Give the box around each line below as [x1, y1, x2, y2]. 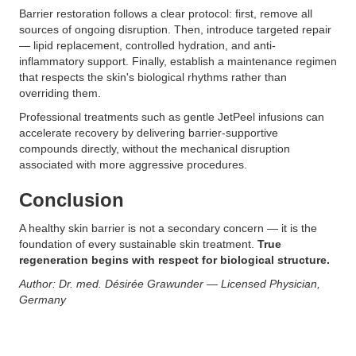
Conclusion [19, 189, 124, 211]
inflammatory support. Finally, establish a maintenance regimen [19, 55, 337, 68]
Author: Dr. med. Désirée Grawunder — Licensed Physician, [19, 277, 320, 290]
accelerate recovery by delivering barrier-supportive [19, 126, 278, 139]
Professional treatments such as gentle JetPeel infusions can [19, 110, 324, 123]
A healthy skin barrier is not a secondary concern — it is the [19, 222, 317, 234]
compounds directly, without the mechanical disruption [19, 142, 290, 155]
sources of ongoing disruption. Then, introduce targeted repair [19, 23, 331, 36]
